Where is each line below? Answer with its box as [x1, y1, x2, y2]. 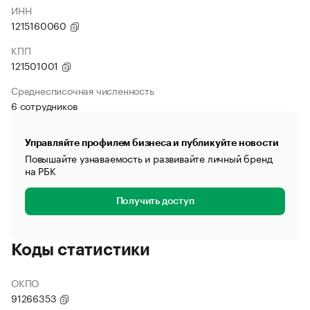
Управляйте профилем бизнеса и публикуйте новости [25, 138, 279, 147]
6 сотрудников [11, 98, 77, 113]
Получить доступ [116, 197, 194, 206]
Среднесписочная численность [11, 82, 154, 98]
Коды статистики [11, 241, 150, 258]
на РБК [25, 163, 56, 178]
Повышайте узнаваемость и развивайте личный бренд [25, 150, 273, 165]
